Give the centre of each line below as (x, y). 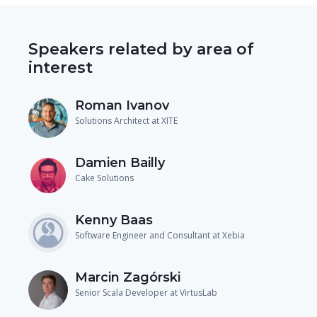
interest (60, 67)
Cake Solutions (104, 178)
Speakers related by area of (141, 49)
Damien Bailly (120, 162)
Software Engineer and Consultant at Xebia (160, 235)
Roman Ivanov (122, 105)
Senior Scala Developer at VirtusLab (146, 292)
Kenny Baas (114, 220)
